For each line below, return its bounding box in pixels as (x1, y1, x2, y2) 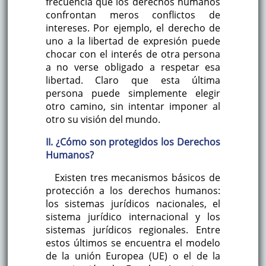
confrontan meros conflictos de (45, 8, 221, 22)
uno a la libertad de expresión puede (45, 34, 221, 48)
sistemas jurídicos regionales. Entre (45, 223, 221, 237)
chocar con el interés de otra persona (45, 47, 221, 61)
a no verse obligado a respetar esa (45, 61, 221, 74)
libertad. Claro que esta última (45, 74, 221, 87)
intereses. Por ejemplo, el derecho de (45, 21, 221, 35)
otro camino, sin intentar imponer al (45, 100, 221, 113)
